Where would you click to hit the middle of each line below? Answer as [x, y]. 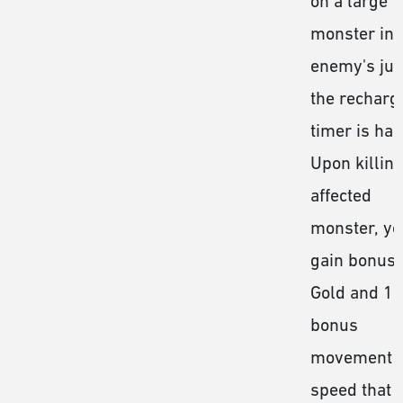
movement [351, 357]
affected [341, 195]
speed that [351, 389]
